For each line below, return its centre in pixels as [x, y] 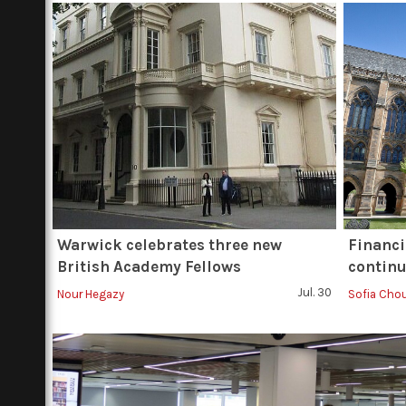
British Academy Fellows [149, 266]
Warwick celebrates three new [169, 245]
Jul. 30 [315, 292]
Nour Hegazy [91, 294]
